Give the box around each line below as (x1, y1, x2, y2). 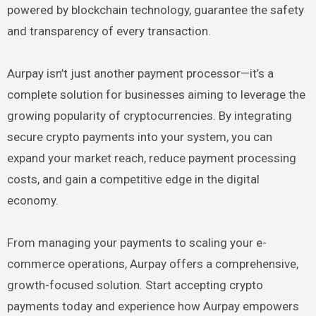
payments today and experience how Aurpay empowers (6, 298, 299, 313)
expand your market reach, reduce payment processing (6, 150, 296, 165)
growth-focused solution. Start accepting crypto (6, 277, 263, 292)
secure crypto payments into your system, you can (6, 129, 272, 144)
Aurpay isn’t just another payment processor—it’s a (6, 66, 274, 80)
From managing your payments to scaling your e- (6, 235, 267, 250)
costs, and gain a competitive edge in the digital (6, 171, 260, 186)
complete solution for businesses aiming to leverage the (6, 87, 305, 102)
